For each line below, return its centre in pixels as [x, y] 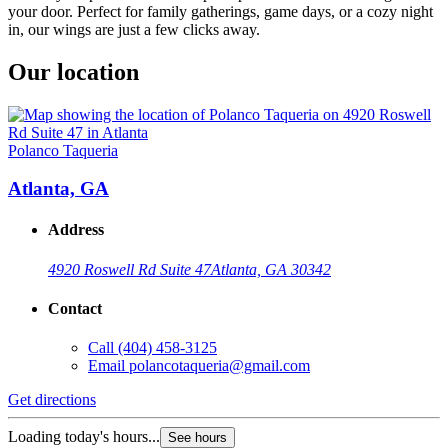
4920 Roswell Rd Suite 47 [129, 269]
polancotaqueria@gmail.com [219, 366]
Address [76, 230]
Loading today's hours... [84, 437]
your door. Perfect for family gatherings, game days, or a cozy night [220, 11]
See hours [197, 438]
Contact [75, 309]
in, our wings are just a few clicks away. [134, 29]
